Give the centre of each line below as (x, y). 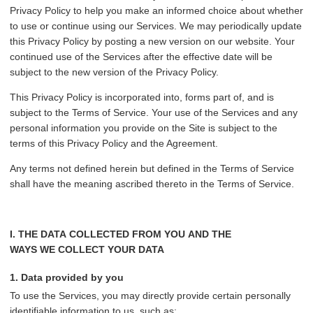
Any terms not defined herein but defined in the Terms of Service (152, 169)
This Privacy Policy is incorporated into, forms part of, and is (142, 97)
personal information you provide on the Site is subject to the (144, 128)
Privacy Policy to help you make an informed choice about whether (156, 11)
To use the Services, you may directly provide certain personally (150, 296)
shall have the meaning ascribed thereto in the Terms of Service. (152, 184)
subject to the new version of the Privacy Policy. (114, 72)
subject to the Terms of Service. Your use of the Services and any (154, 113)
